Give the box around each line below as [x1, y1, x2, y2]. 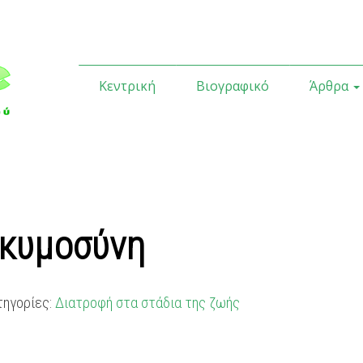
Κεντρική [99, 77, 156, 95]
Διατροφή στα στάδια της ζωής [55, 293, 241, 311]
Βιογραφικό [196, 77, 270, 95]
